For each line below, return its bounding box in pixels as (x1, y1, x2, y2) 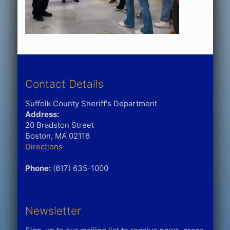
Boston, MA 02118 (25, 130, 90, 141)
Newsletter (25, 204, 81, 217)
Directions (25, 141, 63, 151)
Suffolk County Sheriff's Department (25, 98, 157, 108)
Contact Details (25, 77, 104, 90)
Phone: (25, 163, 51, 173)
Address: (25, 109, 59, 119)
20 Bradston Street (25, 120, 94, 130)
